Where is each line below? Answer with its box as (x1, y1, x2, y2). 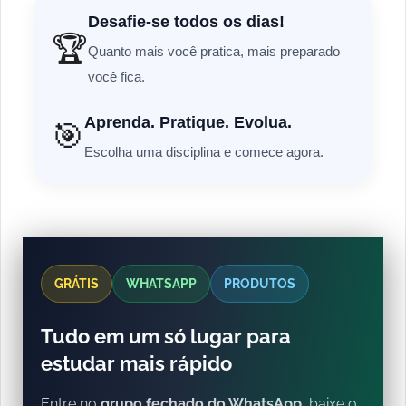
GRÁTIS (54, 276, 99, 292)
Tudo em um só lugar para (41, 324, 291, 349)
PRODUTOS (224, 276, 295, 292)
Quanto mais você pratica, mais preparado (88, 43, 340, 60)
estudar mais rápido (41, 352, 232, 376)
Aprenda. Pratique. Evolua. (84, 112, 292, 131)
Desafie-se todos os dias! (88, 13, 285, 32)
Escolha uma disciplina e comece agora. (84, 143, 324, 159)
